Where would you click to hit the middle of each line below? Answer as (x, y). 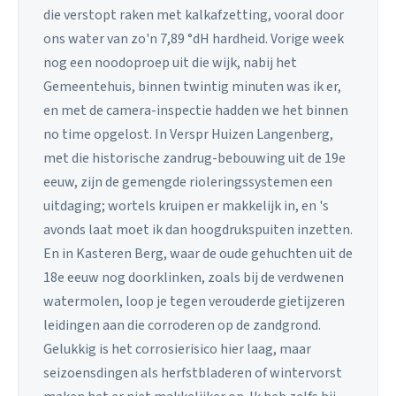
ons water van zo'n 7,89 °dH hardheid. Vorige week (194, 38)
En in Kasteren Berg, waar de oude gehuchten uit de (198, 253)
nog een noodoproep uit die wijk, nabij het (170, 62)
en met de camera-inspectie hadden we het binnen (196, 110)
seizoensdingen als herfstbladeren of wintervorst (193, 373)
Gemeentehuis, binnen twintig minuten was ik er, (192, 86)
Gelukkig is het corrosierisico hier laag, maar (177, 349)
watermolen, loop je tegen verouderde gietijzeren (194, 301)
